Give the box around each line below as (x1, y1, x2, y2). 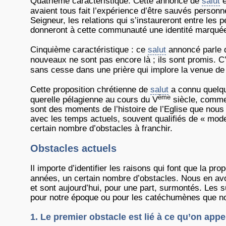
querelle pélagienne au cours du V (30, 95, 158, 104)
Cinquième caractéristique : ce (30, 45, 148, 54)
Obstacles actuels (30, 143, 117, 154)
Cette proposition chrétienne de (30, 85, 150, 94)
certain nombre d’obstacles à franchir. (30, 124, 173, 133)
